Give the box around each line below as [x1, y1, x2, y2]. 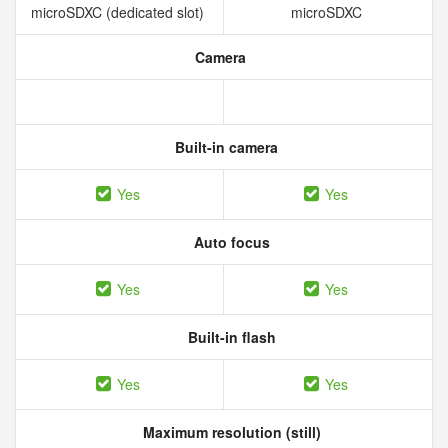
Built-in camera [170, 137, 278, 157]
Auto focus [190, 232, 270, 252]
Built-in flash [184, 327, 276, 347]
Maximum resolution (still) [139, 422, 321, 442]
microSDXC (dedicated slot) [31, 2, 208, 22]
